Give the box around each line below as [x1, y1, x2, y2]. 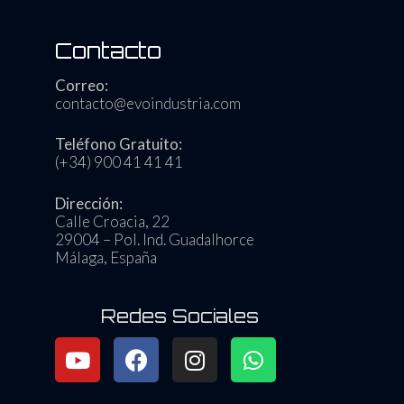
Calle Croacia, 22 [55, 211, 170, 231]
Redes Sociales [101, 304, 260, 328]
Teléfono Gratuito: [55, 134, 182, 154]
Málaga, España [55, 247, 157, 267]
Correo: [55, 75, 108, 95]
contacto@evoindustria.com [55, 93, 241, 113]
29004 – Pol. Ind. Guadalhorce [55, 229, 254, 249]
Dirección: [55, 193, 123, 213]
